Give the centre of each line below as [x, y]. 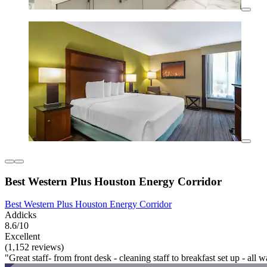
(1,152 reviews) [34, 247]
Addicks [21, 215]
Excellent [22, 237]
